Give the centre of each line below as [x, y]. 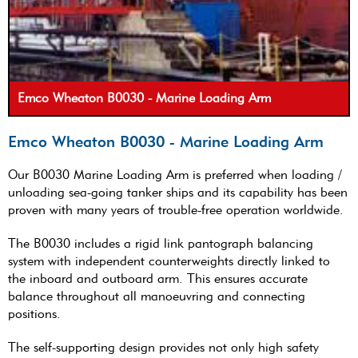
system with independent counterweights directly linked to [169, 261]
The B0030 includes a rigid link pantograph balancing [161, 243]
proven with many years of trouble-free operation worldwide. [176, 209]
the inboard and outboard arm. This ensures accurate [158, 278]
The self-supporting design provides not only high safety [163, 347]
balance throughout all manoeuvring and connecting [157, 296]
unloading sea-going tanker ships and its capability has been [178, 192]
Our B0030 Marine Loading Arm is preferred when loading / [175, 174]
